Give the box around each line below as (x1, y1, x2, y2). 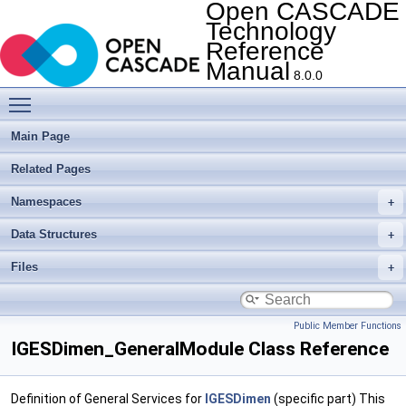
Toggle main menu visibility (40, 88, 197, 102)
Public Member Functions (294, 320, 401, 332)
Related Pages (11, 162, 91, 176)
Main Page (11, 130, 70, 143)
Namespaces (11, 195, 82, 208)
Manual (206, 57, 290, 85)
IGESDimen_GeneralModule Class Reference (11, 338, 389, 360)
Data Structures (11, 227, 97, 241)
